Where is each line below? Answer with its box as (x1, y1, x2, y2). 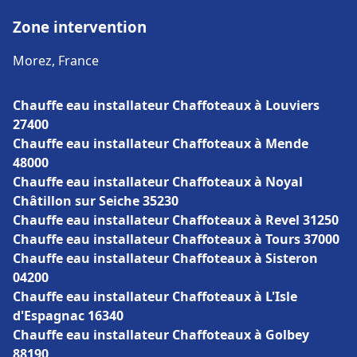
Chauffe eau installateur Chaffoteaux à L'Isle (13, 288, 297, 305)
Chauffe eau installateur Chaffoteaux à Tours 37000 (13, 230, 339, 248)
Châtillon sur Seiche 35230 (13, 192, 178, 210)
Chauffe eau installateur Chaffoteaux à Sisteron (13, 249, 318, 267)
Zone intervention (13, 17, 147, 37)
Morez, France (13, 52, 99, 69)
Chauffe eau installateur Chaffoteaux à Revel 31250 (13, 211, 339, 229)
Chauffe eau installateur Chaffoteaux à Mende (13, 135, 308, 152)
